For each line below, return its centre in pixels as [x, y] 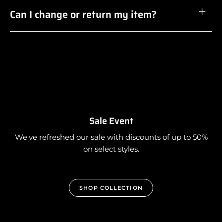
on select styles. [111, 149]
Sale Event [111, 121]
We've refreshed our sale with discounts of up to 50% [111, 137]
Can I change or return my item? [83, 14]
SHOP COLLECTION [111, 188]
